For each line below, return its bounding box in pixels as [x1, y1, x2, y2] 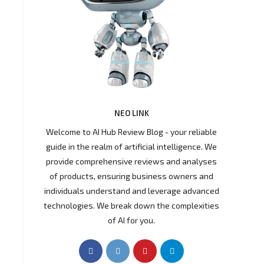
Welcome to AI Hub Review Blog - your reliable [46, 127, 217, 137]
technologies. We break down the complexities [44, 200, 219, 210]
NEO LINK [114, 108, 149, 118]
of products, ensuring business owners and [49, 171, 213, 181]
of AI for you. [108, 215, 155, 225]
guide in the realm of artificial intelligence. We [46, 141, 217, 151]
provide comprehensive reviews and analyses [46, 156, 217, 166]
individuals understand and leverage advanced [44, 186, 219, 196]
